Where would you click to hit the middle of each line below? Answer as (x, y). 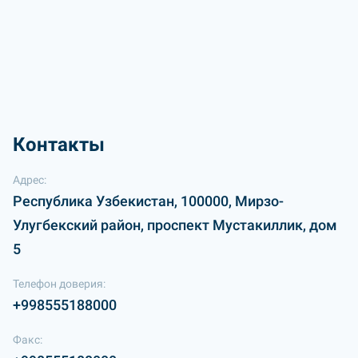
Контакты (59, 145)
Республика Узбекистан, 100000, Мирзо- (148, 201)
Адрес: (30, 180)
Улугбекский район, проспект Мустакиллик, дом (175, 225)
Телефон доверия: (59, 284)
